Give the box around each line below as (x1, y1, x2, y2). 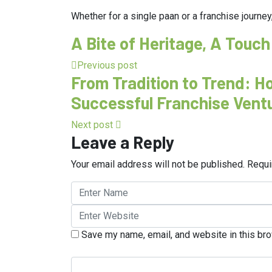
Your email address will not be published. (71, 158, 245, 170)
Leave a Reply (71, 131, 174, 152)
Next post (71, 118, 115, 131)
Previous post (77, 59, 137, 71)
